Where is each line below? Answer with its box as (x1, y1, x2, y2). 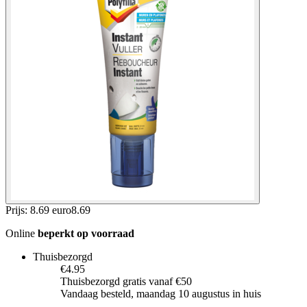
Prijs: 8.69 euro (5, 204, 71, 216)
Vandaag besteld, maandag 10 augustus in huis (60, 287, 261, 299)
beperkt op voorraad (38, 227, 134, 239)
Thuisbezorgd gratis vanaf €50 (60, 275, 192, 287)
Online (5, 227, 38, 239)
